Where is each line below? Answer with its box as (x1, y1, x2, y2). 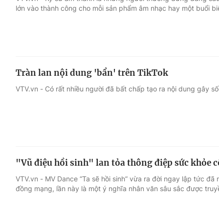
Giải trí (16, 43, 42, 52)
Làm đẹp (136, 80, 171, 89)
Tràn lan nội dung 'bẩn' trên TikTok (16, 67, 168, 78)
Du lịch (136, 61, 162, 71)
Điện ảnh (16, 61, 50, 71)
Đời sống (136, 43, 171, 52)
